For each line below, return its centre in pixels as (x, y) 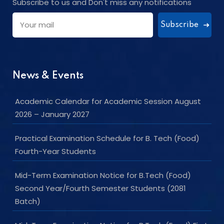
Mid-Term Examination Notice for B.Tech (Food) (103, 175)
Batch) (28, 201)
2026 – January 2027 (52, 114)
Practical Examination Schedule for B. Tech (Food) (107, 138)
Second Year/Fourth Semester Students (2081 (100, 188)
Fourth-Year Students (55, 151)
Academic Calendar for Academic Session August (108, 101)
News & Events (48, 76)
